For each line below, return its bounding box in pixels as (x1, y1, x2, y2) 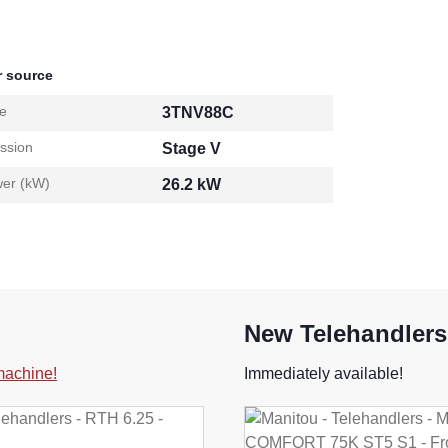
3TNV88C (162, 104, 235, 122)
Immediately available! (244, 365, 403, 383)
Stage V (162, 140, 222, 158)
